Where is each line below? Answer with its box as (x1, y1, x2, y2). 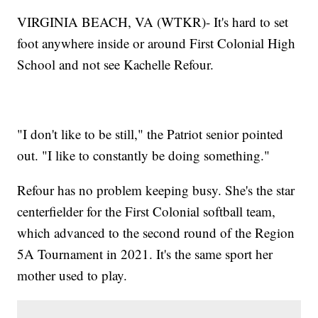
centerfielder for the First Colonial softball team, (17, 202, 276, 220)
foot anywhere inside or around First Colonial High (17, 33, 296, 52)
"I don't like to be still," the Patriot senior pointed (17, 124, 284, 143)
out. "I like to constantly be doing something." (17, 146, 270, 164)
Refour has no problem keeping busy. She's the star (17, 180, 295, 199)
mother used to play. (17, 265, 128, 284)
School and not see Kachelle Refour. (17, 55, 214, 73)
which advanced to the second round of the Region (17, 223, 295, 241)
